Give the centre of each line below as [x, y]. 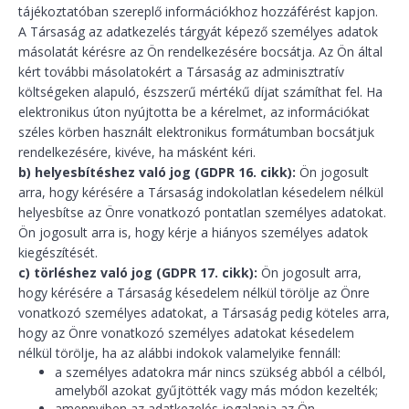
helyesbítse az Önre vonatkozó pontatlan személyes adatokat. [202, 212]
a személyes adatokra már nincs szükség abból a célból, [220, 372]
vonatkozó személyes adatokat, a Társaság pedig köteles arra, [204, 313]
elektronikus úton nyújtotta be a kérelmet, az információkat [194, 112]
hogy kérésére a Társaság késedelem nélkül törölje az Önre [194, 293]
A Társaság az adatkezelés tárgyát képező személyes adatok [198, 31]
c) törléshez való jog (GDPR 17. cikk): [140, 273]
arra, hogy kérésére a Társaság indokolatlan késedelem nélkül [201, 192]
